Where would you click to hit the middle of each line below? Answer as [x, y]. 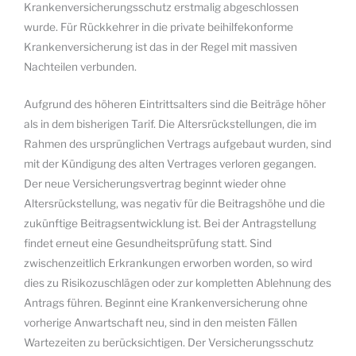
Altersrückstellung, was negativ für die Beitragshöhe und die [174, 203]
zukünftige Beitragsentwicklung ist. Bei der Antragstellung [170, 223]
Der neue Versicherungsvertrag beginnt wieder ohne [155, 183]
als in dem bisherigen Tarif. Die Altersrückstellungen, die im [170, 124]
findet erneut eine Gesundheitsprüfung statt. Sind [148, 243]
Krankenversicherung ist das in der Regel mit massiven [161, 46]
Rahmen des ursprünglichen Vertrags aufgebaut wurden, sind [178, 143]
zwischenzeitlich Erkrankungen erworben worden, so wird [168, 263]
